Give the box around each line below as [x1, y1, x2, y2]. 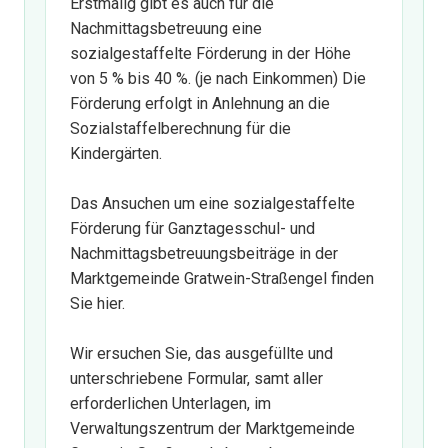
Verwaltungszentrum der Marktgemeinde [70, 418, 355, 438]
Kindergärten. [70, 143, 162, 163]
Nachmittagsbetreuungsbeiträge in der [70, 243, 338, 263]
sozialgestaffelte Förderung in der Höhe [70, 43, 351, 63]
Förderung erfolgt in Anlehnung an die [70, 93, 330, 113]
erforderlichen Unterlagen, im [70, 393, 271, 413]
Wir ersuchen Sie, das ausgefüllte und [70, 343, 333, 363]
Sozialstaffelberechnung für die [70, 118, 291, 138]
